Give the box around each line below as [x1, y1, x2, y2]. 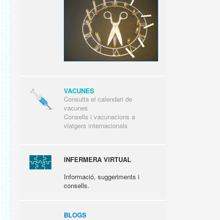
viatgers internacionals [64, 120, 128, 130]
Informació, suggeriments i [64, 171, 139, 181]
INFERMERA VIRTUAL [64, 154, 131, 164]
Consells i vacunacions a [64, 111, 135, 121]
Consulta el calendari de [64, 94, 132, 104]
